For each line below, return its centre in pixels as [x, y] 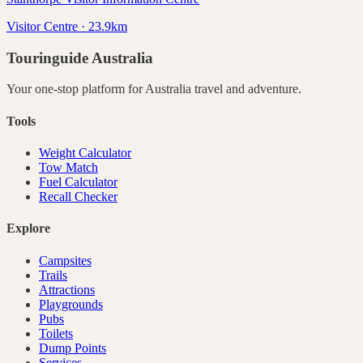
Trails [53, 275]
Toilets [56, 333]
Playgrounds [71, 304]
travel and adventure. [246, 89]
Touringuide [49, 58]
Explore [28, 228]
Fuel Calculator [78, 182]
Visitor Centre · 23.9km [67, 27]
